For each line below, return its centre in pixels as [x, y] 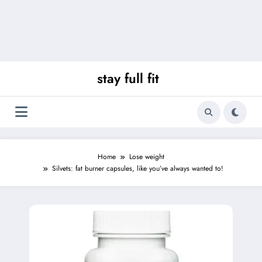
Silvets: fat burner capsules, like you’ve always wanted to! [138, 169]
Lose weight [147, 157]
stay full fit [128, 79]
